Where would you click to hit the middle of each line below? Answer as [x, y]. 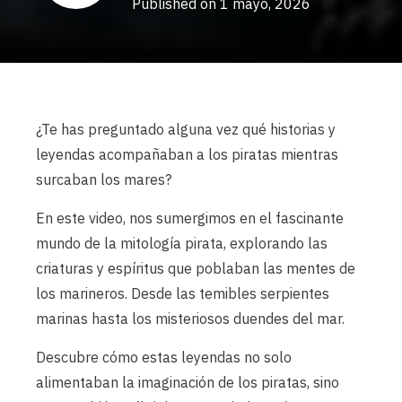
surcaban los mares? [104, 179]
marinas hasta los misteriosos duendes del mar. [190, 318]
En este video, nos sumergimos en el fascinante [190, 218]
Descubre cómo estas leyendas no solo [164, 357]
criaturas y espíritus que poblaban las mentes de [196, 268]
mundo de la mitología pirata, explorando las [182, 243]
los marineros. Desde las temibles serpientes [183, 293]
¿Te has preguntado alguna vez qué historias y [186, 129]
